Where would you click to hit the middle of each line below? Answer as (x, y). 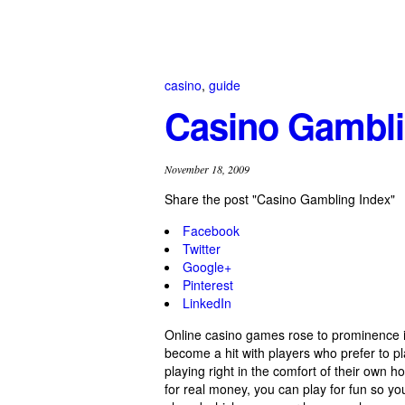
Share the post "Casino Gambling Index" (280, 198)
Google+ (207, 266)
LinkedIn (207, 302)
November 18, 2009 (207, 169)
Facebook (211, 230)
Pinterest (208, 284)
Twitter (202, 248)
